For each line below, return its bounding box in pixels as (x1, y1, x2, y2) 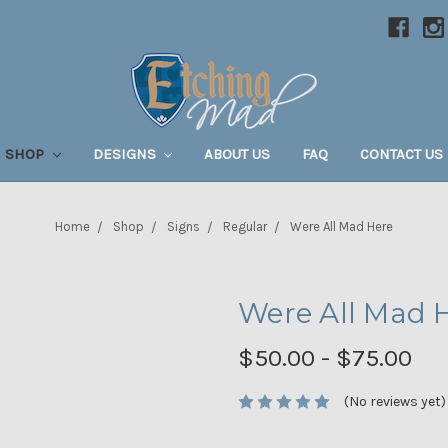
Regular (223, 218, 267, 234)
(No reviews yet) (343, 393, 446, 411)
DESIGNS (92, 144, 160, 163)
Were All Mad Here (290, 218, 393, 234)
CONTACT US (360, 144, 444, 163)
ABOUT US (204, 144, 271, 163)
